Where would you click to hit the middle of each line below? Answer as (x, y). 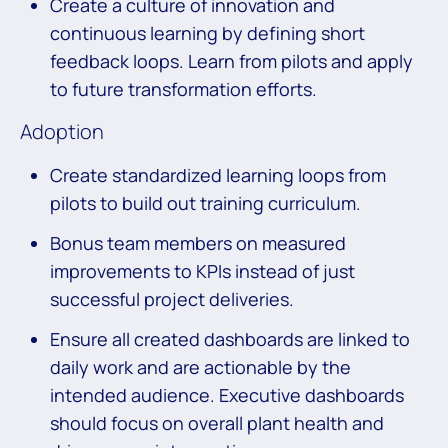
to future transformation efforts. (183, 89)
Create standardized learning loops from (218, 175)
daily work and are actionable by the (200, 367)
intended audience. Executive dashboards (227, 395)
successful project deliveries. (172, 299)
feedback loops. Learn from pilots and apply (231, 61)
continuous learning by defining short (207, 33)
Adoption (64, 132)
